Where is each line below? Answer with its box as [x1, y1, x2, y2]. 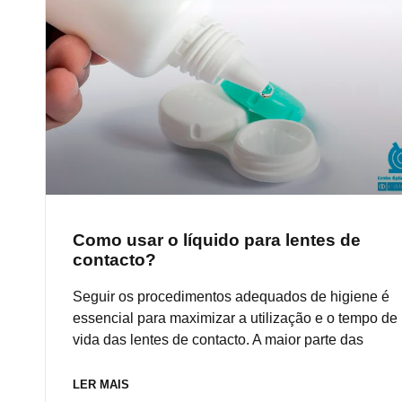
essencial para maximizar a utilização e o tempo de [73, 310, 398, 327]
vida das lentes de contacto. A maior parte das [73, 332, 363, 348]
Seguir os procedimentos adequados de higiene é [73, 289, 389, 305]
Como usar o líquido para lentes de [73, 231, 361, 250]
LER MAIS [73, 378, 129, 392]
